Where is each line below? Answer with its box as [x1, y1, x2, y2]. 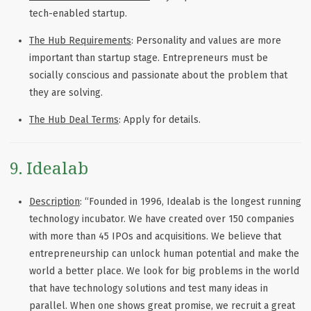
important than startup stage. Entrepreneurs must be [29, 51, 268, 64]
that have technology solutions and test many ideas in [29, 282, 268, 294]
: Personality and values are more [131, 34, 281, 47]
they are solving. [29, 86, 103, 99]
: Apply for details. [119, 113, 201, 126]
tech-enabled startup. [29, 7, 127, 19]
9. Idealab [10, 155, 88, 179]
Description [29, 195, 80, 208]
